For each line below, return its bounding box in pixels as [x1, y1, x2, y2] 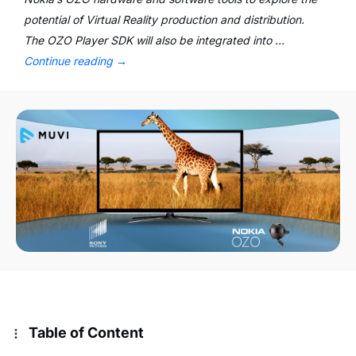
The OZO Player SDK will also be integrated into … [24, 33, 284, 47]
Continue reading [24, 54, 116, 68]
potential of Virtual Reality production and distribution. [24, 13, 304, 26]
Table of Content [29, 324, 144, 342]
